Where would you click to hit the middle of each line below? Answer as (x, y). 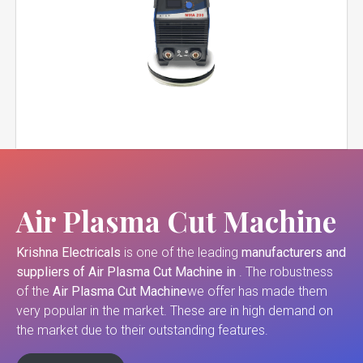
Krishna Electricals (68, 253)
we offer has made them (257, 292)
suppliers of (51, 272)
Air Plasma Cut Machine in (164, 272)
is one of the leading (181, 253)
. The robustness (286, 272)
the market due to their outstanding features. (142, 331)
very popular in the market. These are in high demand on (175, 311)
